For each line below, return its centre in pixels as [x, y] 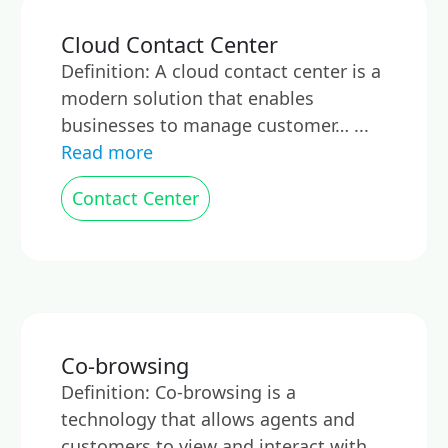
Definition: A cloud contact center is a [221, 71]
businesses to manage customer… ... [215, 125]
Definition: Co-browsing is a [178, 392]
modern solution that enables [187, 98]
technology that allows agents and [208, 419]
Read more [107, 152]
